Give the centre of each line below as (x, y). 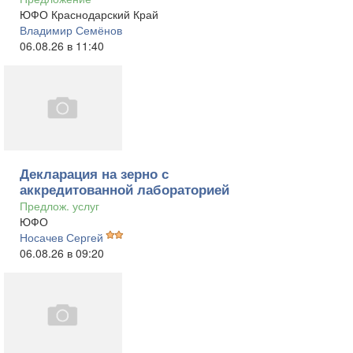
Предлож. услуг (59, 206)
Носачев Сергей (61, 237)
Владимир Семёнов (71, 30)
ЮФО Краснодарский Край (89, 14)
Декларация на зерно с (94, 173)
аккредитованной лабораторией (124, 189)
